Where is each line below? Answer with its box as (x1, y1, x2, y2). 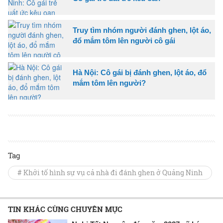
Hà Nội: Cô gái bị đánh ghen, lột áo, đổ (73, 68, 207, 77)
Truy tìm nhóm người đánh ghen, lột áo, (73, 25, 211, 34)
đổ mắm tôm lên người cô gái (73, 36, 175, 45)
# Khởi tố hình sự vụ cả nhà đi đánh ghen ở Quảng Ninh (17, 167, 203, 177)
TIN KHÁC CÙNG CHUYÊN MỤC (8, 204, 122, 214)
